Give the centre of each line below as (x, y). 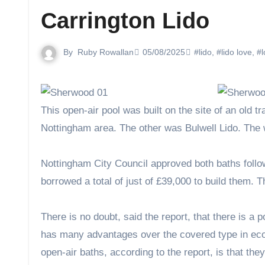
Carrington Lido (125, 21)
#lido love (234, 52)
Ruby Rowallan (106, 52)
